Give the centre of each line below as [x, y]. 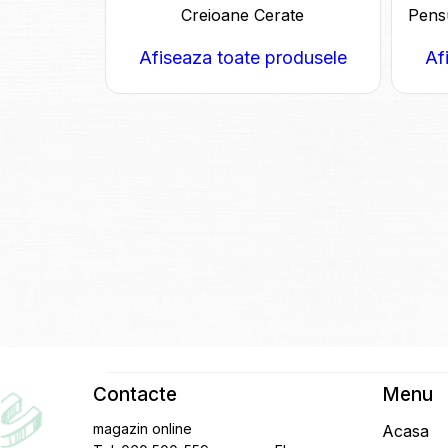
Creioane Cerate [243, 15]
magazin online [144, 429]
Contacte [134, 395]
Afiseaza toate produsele [242, 58]
